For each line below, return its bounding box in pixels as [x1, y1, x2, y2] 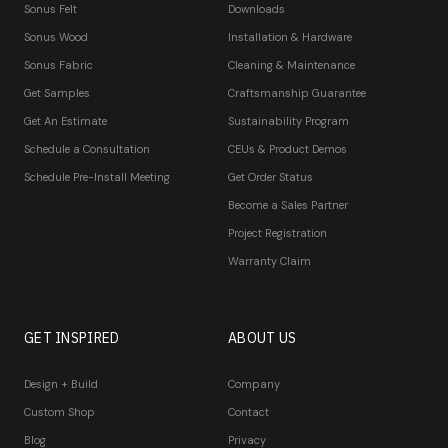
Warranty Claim [228, 253, 311, 268]
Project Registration [228, 225, 327, 240]
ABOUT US [228, 328, 297, 347]
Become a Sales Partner [228, 197, 348, 212]
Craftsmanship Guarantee [228, 85, 366, 100]
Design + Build [24, 376, 98, 391]
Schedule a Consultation [24, 141, 150, 156]
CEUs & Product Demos [228, 141, 347, 156]
